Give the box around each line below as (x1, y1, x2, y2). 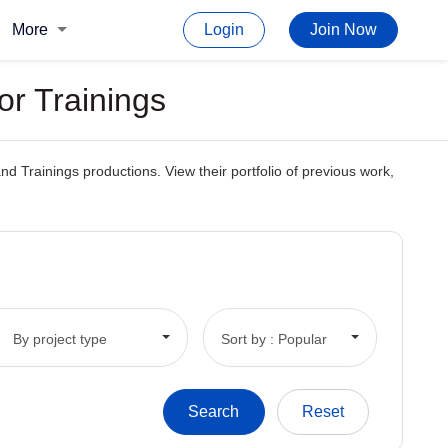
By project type (12, 330, 107, 347)
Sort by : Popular (220, 330, 327, 347)
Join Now (310, 21, 377, 38)
